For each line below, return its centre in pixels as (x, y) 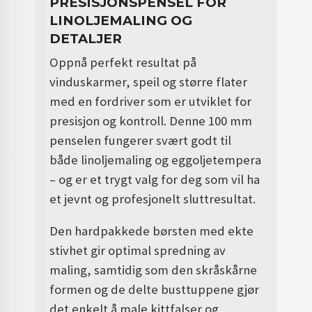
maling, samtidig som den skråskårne (154, 270)
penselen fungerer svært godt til (141, 141)
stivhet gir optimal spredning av (138, 250)
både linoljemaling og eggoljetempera (156, 160)
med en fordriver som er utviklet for (151, 102)
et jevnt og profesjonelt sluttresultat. (153, 199)
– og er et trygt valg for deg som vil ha (155, 180)
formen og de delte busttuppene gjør (155, 289)
